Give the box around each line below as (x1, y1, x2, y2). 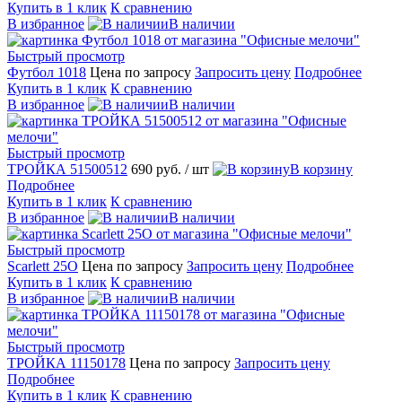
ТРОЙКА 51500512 (7, 161, 127, 177)
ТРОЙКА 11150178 (7, 354, 126, 371)
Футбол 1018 (7, 64, 86, 80)
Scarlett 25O (7, 258, 78, 274)
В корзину (290, 161, 353, 177)
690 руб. (131, 161, 185, 177)
